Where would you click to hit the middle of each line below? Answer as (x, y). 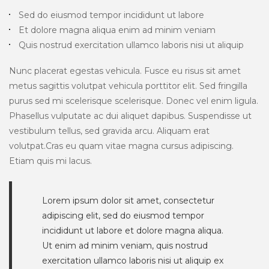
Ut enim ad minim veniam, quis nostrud (125, 245)
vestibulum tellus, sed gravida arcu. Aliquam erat (109, 131)
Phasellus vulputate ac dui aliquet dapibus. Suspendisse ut (130, 116)
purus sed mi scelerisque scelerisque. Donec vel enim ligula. (134, 101)
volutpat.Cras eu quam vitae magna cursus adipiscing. (121, 146)
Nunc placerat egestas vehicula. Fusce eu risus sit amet (125, 71)
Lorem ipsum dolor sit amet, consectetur (128, 200)
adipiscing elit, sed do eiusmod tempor (123, 215)
